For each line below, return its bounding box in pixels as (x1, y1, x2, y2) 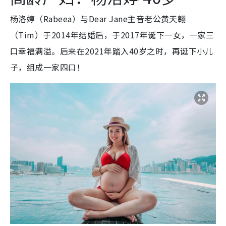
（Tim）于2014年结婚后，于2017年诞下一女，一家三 (10, 29, 214, 41)
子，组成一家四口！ (10, 61, 85, 74)
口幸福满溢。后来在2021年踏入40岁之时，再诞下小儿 (10, 45, 213, 58)
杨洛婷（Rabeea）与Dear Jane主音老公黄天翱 (10, 13, 186, 25)
